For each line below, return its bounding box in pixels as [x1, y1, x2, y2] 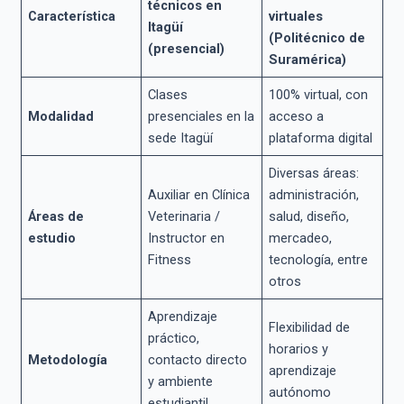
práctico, [148, 329, 200, 346]
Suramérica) [269, 50, 347, 68]
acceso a [269, 107, 325, 124]
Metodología [28, 351, 108, 368]
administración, [269, 186, 360, 203]
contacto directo [148, 351, 248, 368]
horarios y [269, 340, 329, 357]
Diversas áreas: [269, 164, 360, 181]
